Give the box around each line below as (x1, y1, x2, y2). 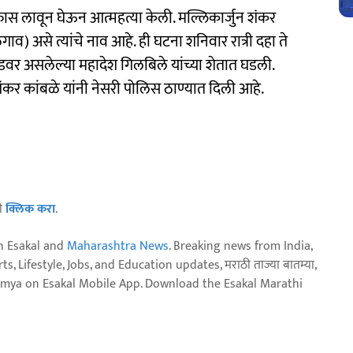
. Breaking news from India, (169, 235, 312, 257)
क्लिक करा (6, 198, 55, 220)
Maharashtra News (67, 235, 169, 257)
